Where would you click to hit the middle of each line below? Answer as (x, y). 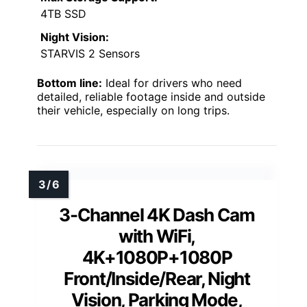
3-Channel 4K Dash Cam (157, 214)
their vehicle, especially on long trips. (133, 110)
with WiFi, (157, 236)
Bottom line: (70, 83)
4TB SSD (63, 13)
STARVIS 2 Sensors (90, 53)
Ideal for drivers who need (172, 83)
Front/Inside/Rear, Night (157, 278)
